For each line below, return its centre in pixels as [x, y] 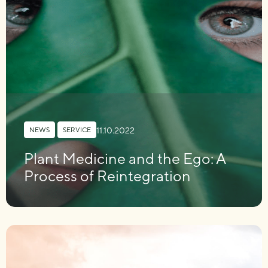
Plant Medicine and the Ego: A [125, 159]
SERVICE [77, 130]
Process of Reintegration [107, 176]
